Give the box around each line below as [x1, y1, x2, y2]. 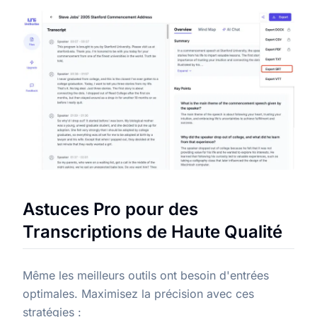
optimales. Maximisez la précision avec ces [23, 287, 254, 301]
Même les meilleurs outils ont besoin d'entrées [23, 268, 269, 283]
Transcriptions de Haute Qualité [23, 221, 282, 243]
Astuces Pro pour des [23, 199, 198, 220]
